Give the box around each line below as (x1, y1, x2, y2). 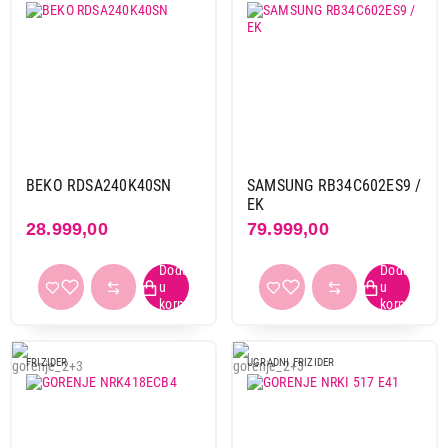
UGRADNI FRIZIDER (247, 355, 335, 369)
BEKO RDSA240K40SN (26, 175, 172, 195)
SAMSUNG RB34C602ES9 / (247, 175, 422, 195)
